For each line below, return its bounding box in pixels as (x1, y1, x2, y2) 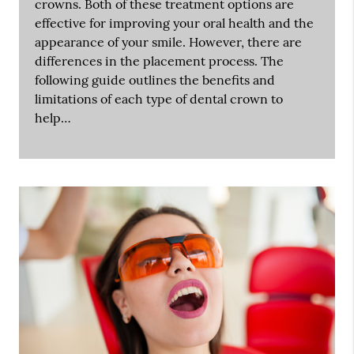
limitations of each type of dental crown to (35, 91, 284, 107)
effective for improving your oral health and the (35, 15, 314, 32)
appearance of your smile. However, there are (35, 34, 303, 51)
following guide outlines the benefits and (35, 72, 276, 88)
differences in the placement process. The (35, 53, 284, 70)
